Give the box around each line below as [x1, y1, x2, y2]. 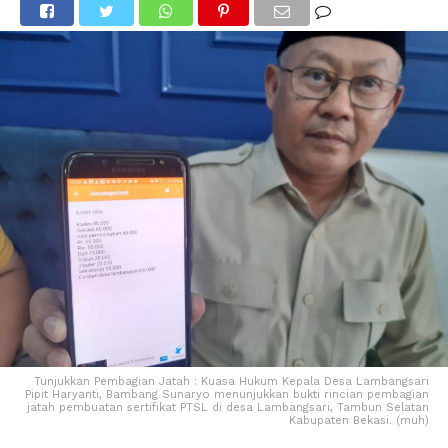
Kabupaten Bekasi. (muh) [289, 414, 430, 428]
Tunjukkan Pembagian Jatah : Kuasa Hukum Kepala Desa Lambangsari [34, 375, 430, 389]
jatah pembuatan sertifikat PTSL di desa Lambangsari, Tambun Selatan [27, 401, 430, 415]
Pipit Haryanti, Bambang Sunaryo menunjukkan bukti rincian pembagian [25, 388, 430, 402]
